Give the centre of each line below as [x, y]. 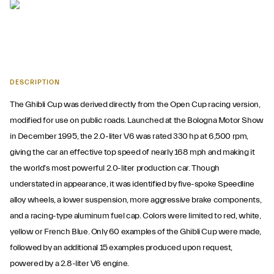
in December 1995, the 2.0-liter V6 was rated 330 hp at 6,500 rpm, [129, 136]
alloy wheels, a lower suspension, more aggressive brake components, [136, 200]
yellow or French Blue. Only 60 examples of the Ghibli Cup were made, [135, 232]
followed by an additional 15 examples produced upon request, [121, 248]
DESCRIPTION [35, 82]
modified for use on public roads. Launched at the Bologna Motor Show [137, 120]
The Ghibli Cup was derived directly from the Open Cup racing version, [135, 105]
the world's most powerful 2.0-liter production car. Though [115, 168]
